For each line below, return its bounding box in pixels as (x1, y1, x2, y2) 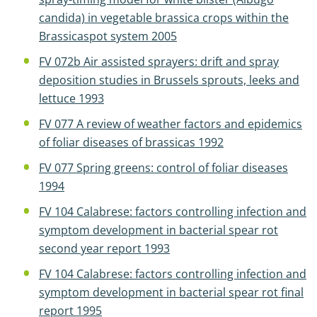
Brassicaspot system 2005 (39, 28, 177, 44)
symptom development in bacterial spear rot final (39, 284, 304, 300)
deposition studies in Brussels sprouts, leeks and (39, 72, 299, 88)
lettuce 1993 (39, 91, 104, 106)
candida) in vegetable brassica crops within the (39, 10, 289, 25)
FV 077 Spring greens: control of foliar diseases (39, 160, 288, 175)
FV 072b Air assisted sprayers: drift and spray (39, 54, 279, 69)
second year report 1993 (39, 241, 170, 256)
